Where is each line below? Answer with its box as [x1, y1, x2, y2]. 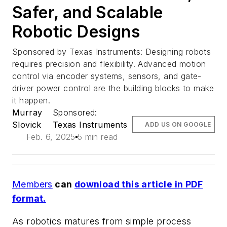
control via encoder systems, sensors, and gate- [12, 70, 202, 81]
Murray [12, 107, 43, 118]
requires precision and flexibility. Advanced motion [12, 58, 206, 69]
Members [12, 178, 53, 190]
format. [12, 193, 46, 204]
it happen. [12, 95, 51, 105]
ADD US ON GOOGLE [145, 120, 211, 128]
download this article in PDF [74, 178, 203, 190]
